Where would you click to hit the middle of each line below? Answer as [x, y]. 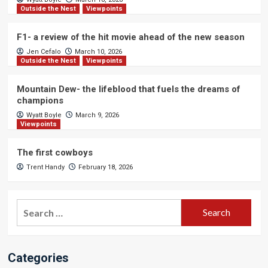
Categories [38, 258]
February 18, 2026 [105, 167]
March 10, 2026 [98, 51]
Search [31, 206]
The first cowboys [54, 152]
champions [40, 100]
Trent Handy [45, 167]
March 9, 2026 [97, 115]
